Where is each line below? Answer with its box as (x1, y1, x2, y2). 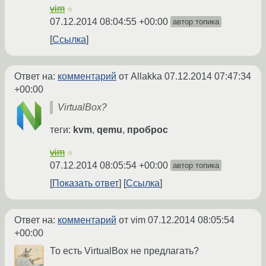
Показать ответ (52, 178, 119, 189)
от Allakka (116, 71, 164, 82)
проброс (127, 125, 168, 135)
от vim (116, 215, 148, 226)
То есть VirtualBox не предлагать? (50, 246, 199, 256)
